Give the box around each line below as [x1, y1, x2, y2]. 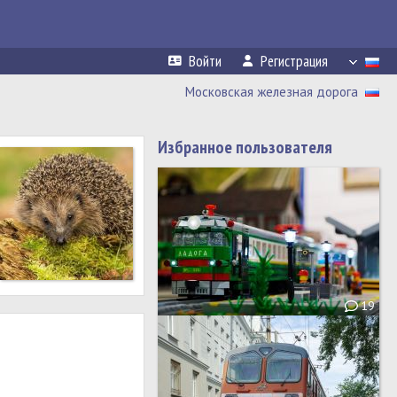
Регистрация [261, 51, 328, 71]
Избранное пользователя [158, 136, 332, 159]
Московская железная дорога [185, 83, 358, 100]
